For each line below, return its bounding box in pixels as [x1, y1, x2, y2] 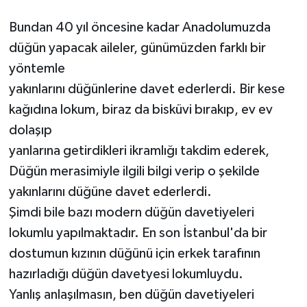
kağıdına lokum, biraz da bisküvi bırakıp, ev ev [8, 102, 273, 116]
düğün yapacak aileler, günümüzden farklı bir [8, 40, 266, 55]
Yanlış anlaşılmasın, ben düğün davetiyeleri [8, 287, 254, 302]
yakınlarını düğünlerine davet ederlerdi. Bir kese [8, 82, 285, 96]
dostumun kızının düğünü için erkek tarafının [8, 246, 260, 260]
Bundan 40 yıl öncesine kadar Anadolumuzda [8, 20, 271, 34]
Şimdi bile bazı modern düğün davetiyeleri [8, 205, 254, 219]
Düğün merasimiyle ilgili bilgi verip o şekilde [8, 164, 260, 178]
